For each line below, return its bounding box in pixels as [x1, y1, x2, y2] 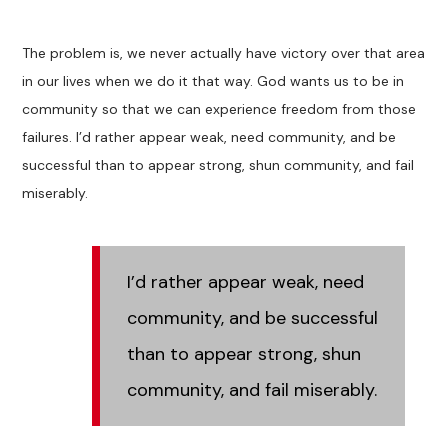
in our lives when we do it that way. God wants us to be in [22, 71, 405, 90]
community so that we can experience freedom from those [22, 99, 417, 118]
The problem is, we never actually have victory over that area [22, 43, 426, 62]
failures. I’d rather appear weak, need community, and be [22, 127, 397, 146]
